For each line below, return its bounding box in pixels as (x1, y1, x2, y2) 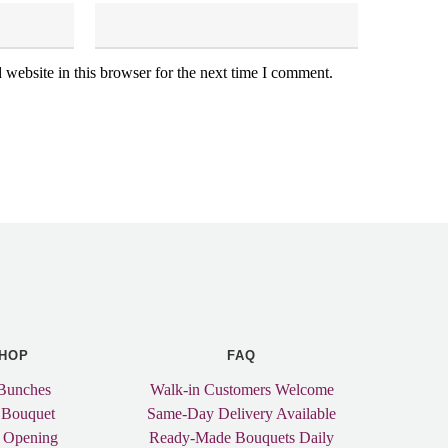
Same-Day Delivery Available (147, 404, 337, 422)
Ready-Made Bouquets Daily (149, 428, 335, 446)
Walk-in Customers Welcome (149, 380, 334, 398)
